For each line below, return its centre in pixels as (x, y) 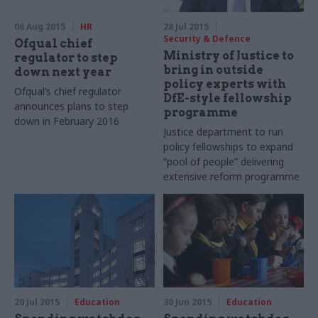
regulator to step (66, 57)
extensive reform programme (232, 176)
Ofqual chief (53, 43)
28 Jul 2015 (186, 26)
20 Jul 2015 (37, 302)
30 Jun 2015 (188, 302)
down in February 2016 (67, 121)
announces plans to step (71, 106)
